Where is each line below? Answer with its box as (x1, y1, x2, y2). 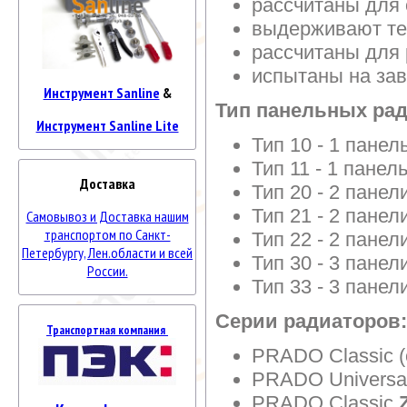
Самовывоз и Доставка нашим (25, 207, 189, 226)
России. (86, 262, 128, 281)
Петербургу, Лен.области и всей (22, 243, 193, 263)
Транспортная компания (46, 322, 168, 339)
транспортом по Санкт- (44, 225, 171, 244)
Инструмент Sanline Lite (35, 116, 179, 135)
